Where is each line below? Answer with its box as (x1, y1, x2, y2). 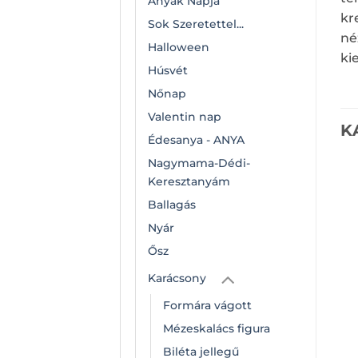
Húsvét (148, 62, 188, 78)
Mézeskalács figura (163, 320, 270, 336)
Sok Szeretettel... (148, 16, 244, 31)
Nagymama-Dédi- (148, 155, 250, 170)
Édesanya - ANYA (148, 132, 245, 147)
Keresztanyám (148, 173, 230, 189)
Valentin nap (148, 109, 221, 124)
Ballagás (148, 197, 196, 212)
